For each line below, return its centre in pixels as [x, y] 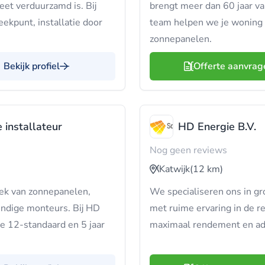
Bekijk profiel [32, 66]
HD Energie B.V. [217, 127]
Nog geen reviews [188, 150]
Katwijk [174, 169]
